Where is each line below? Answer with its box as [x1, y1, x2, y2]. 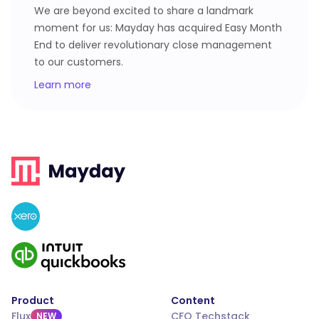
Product [11, 293, 54, 308]
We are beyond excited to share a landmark [34, 4, 253, 18]
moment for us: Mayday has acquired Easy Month [34, 21, 282, 35]
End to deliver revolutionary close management [34, 38, 272, 52]
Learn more [34, 78, 91, 92]
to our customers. [34, 55, 123, 69]
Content [171, 293, 215, 308]
